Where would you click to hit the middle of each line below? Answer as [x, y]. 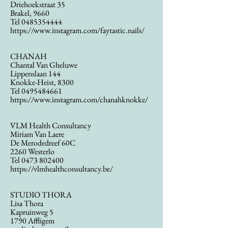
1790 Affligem [32, 221]
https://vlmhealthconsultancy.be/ [62, 169]
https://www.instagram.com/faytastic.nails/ [77, 30]
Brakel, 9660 [30, 13]
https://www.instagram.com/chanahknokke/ [79, 99]
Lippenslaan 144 [35, 74]
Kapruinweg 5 [32, 212]
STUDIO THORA [41, 195]
